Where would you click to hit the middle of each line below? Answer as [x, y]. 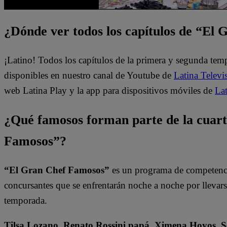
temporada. [27, 201]
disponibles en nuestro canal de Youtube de [89, 75]
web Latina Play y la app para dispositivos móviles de [109, 91]
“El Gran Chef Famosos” [57, 170]
